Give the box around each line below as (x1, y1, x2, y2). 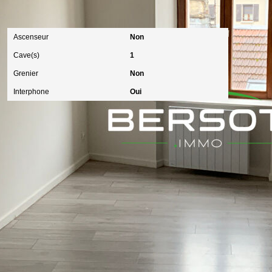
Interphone (13, 87, 50, 96)
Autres (13, 7, 42, 17)
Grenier (13, 69, 39, 78)
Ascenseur (13, 33, 49, 41)
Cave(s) (13, 51, 40, 59)
